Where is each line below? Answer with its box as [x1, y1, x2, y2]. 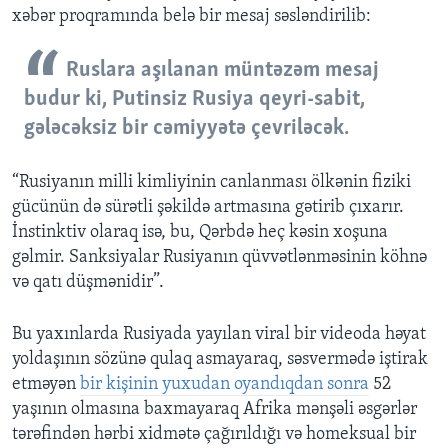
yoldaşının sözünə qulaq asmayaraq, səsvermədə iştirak [12, 349, 428, 369]
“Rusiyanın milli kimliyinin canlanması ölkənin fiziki [12, 172, 411, 192]
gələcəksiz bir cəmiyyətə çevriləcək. [24, 116, 349, 140]
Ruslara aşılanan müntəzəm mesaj [65, 58, 379, 82]
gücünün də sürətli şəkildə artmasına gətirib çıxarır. [12, 197, 404, 217]
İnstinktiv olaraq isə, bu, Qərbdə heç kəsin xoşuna [12, 222, 388, 242]
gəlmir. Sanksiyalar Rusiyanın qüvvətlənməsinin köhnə [12, 247, 427, 267]
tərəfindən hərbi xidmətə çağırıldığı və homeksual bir [12, 424, 416, 444]
